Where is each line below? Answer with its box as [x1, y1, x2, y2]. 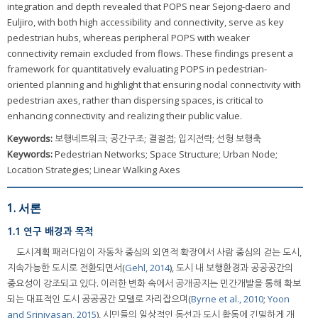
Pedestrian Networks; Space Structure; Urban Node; [55, 148, 278, 161]
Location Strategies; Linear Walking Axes [7, 163, 180, 177]
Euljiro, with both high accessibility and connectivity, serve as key [7, 16, 284, 29]
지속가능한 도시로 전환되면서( [7, 261, 125, 274]
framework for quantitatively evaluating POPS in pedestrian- [7, 62, 267, 76]
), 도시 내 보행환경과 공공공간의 [170, 261, 293, 274]
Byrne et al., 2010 [191, 292, 263, 305]
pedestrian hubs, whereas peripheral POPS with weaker [7, 31, 250, 45]
